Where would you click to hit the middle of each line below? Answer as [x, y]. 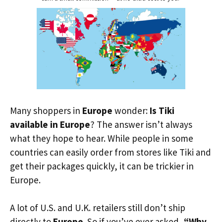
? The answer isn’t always [141, 124]
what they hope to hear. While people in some [102, 138]
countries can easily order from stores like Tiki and [111, 152]
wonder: [131, 110]
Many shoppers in [46, 110]
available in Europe [50, 124]
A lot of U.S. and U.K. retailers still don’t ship [98, 208]
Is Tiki [162, 110]
